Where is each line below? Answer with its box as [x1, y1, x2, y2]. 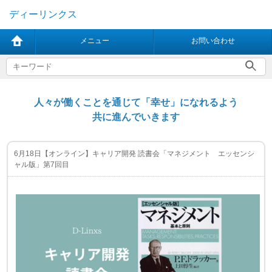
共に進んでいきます [92, 112, 180, 122]
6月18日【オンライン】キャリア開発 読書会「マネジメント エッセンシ [14, 149, 255, 158]
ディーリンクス [9, 9, 77, 19]
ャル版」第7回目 [14, 160, 70, 169]
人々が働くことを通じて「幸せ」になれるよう [34, 97, 238, 107]
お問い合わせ [191, 36, 235, 45]
